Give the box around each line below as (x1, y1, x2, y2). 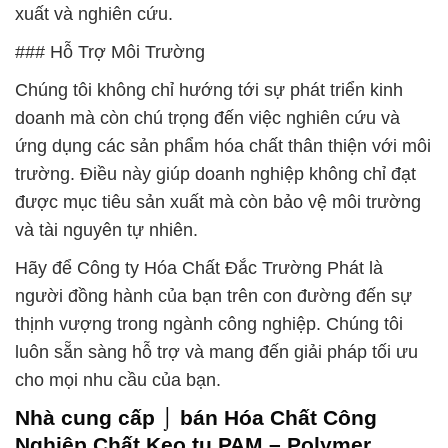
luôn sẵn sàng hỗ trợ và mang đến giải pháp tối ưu (15, 342, 418, 363)
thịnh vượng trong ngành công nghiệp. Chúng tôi (15, 314, 403, 335)
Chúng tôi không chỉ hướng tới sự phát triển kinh (15, 80, 403, 101)
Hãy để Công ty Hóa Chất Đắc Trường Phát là (15, 258, 383, 279)
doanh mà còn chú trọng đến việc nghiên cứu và (15, 108, 400, 129)
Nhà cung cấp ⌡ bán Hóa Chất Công (15, 406, 377, 430)
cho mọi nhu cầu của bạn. (15, 370, 221, 391)
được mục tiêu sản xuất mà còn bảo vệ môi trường (15, 192, 421, 213)
